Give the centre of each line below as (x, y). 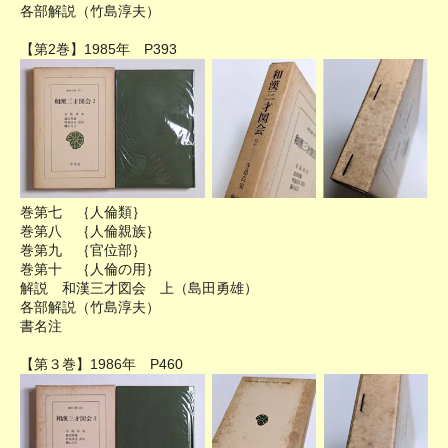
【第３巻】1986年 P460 (101, 364)
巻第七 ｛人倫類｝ (83, 212)
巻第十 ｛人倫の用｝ (90, 269)
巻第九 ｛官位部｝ (83, 250)
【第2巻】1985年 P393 (98, 49)
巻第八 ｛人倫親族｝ (90, 231)
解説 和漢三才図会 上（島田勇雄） (139, 288)
